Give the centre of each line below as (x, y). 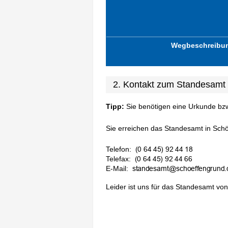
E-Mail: (117, 169)
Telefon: (119, 149)
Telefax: (118, 159)
